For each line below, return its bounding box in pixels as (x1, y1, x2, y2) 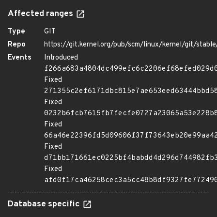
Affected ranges (8, 9, 75, 19)
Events (8, 53, 31, 62)
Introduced (44, 53, 78, 62)
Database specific (8, 199, 82, 210)
